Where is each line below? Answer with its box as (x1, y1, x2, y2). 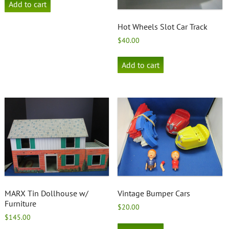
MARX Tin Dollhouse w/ (4, 188, 88, 199)
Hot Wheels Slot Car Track (118, 21, 208, 32)
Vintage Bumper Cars (118, 188, 191, 199)
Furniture (4, 198, 36, 209)
